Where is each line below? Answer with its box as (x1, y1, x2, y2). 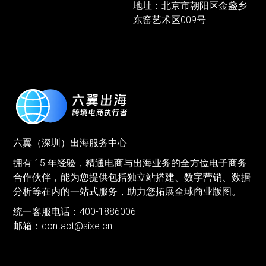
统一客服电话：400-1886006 (13, 205, 137, 217)
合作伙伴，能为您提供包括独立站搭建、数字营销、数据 (13, 171, 251, 183)
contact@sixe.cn (42, 220, 113, 232)
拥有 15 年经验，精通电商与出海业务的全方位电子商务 (13, 157, 248, 169)
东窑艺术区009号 (133, 14, 206, 26)
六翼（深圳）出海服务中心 (13, 137, 128, 148)
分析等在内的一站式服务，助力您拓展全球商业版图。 (13, 185, 242, 197)
